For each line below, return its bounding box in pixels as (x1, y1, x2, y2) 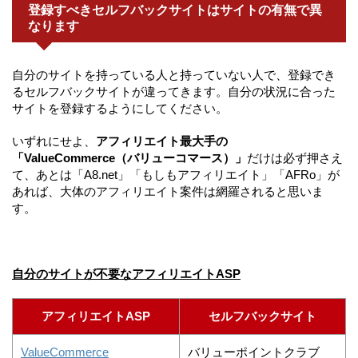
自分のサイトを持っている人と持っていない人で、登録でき (12, 67, 336, 82)
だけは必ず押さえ (247, 150, 343, 165)
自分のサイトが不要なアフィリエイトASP (12, 266, 241, 280)
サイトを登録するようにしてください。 (12, 101, 228, 115)
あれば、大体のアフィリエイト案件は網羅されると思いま (12, 184, 324, 198)
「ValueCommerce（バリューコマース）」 (12, 150, 247, 165)
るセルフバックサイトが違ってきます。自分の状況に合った (12, 84, 336, 98)
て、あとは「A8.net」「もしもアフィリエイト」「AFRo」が (12, 167, 340, 181)
